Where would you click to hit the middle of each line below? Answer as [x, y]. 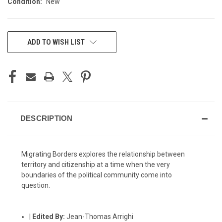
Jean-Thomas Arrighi [100, 216]
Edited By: [50, 216]
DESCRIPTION [46, 118]
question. [36, 185]
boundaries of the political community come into [97, 175]
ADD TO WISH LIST [56, 42]
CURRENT [22, 37]
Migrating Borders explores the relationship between [103, 154]
